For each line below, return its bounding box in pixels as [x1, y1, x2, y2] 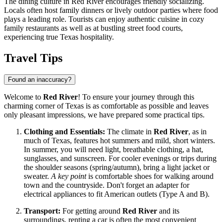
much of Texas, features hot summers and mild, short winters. [24, 136, 215, 145]
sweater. [24, 172, 51, 181]
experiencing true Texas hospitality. [4, 32, 114, 41]
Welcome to [4, 93, 43, 102]
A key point [51, 172, 86, 181]
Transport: [24, 207, 60, 216]
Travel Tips [4, 51, 62, 64]
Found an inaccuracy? [8, 76, 71, 84]
